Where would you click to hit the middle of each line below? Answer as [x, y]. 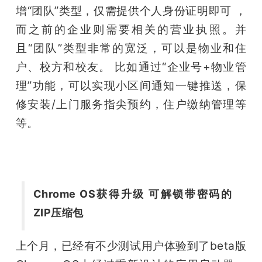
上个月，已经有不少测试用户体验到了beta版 [131, 245]
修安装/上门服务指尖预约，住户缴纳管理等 [131, 104]
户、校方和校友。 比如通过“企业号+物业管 [131, 66]
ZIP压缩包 [58, 212]
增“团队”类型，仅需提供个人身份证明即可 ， [131, 10]
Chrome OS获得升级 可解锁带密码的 [132, 194]
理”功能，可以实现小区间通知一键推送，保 [131, 85]
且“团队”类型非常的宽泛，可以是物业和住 [131, 48]
